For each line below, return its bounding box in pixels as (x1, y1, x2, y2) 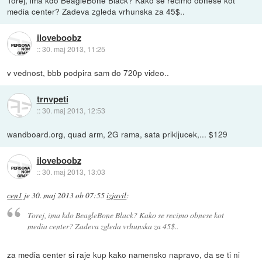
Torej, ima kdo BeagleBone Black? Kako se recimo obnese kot (27, 209, 224, 220)
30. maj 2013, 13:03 (42, 167, 105, 177)
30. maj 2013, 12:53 (42, 105, 105, 116)
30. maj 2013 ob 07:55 (32, 190, 105, 201)
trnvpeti (36, 92, 68, 106)
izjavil (106, 190, 127, 201)
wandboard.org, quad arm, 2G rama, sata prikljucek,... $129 (7, 128, 228, 140)
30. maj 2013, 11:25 (42, 44, 105, 54)
